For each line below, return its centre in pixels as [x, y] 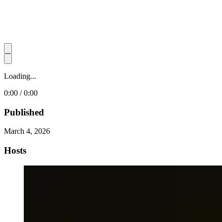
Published [24, 112]
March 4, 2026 [27, 131]
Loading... [20, 76]
